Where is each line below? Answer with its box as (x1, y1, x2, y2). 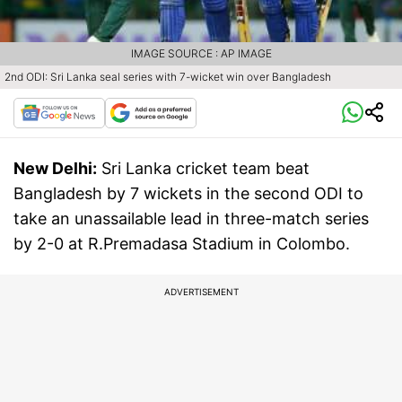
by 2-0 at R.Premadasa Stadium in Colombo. (13, 234, 354, 254)
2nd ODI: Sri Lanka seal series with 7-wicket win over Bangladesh (4, 70, 331, 84)
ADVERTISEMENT (163, 286, 239, 298)
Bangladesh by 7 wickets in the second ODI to (13, 184, 363, 204)
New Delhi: (13, 159, 97, 179)
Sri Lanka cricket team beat (101, 159, 310, 179)
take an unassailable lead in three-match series (13, 209, 369, 229)
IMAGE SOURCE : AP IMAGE (130, 47, 272, 61)
